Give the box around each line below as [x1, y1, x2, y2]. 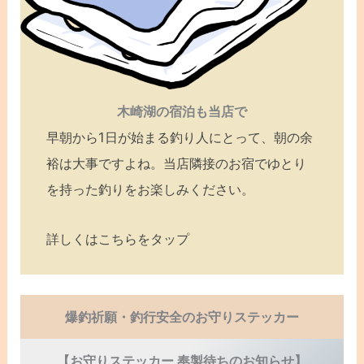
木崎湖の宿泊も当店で [117, 103, 247, 120]
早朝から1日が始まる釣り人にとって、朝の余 [46, 129, 314, 146]
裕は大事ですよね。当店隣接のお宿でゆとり [46, 155, 307, 172]
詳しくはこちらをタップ [46, 230, 190, 247]
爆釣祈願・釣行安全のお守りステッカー [65, 309, 299, 326]
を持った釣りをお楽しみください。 [46, 181, 255, 198]
